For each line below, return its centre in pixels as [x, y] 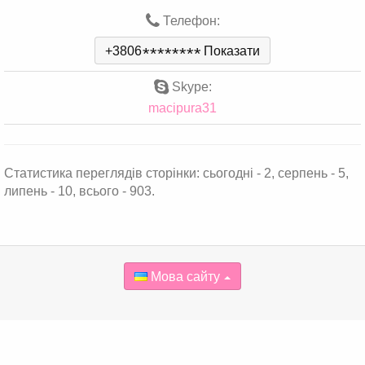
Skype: [190, 87]
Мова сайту [184, 277]
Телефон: [189, 21]
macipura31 [182, 108]
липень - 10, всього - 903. [79, 191]
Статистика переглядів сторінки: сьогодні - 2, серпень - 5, [176, 173]
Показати [232, 51]
